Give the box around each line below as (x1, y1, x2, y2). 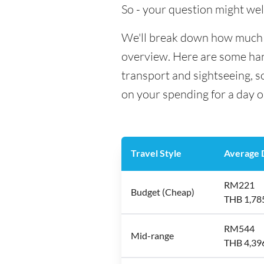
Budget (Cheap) (131, 186, 194, 197)
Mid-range (131, 230, 174, 241)
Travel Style (131, 147, 181, 159)
